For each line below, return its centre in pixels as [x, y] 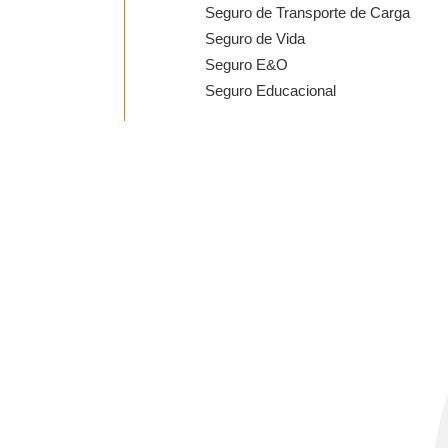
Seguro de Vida [255, 39]
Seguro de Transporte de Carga [307, 13]
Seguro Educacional [270, 91]
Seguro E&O [246, 65]
